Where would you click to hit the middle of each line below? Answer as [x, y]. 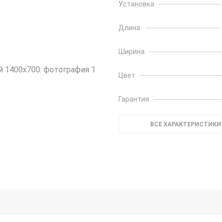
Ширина [132, 52]
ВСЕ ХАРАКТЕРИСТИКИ [185, 124]
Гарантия [134, 99]
